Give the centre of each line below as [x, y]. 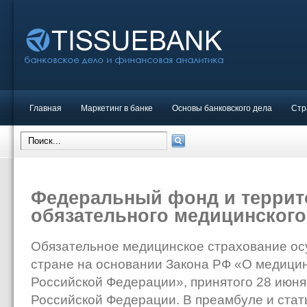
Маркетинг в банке [117, 108]
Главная [46, 108]
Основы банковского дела [222, 108]
